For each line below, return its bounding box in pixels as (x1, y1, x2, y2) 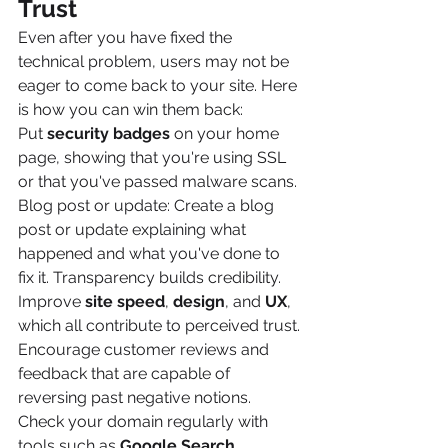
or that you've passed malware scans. (18, 171, 297, 191)
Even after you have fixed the (18, 27, 236, 47)
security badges (47, 123, 170, 143)
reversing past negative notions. (18, 387, 251, 407)
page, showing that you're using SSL (18, 147, 290, 167)
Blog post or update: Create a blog (18, 195, 278, 215)
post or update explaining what (18, 219, 250, 239)
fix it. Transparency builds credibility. (18, 267, 281, 287)
